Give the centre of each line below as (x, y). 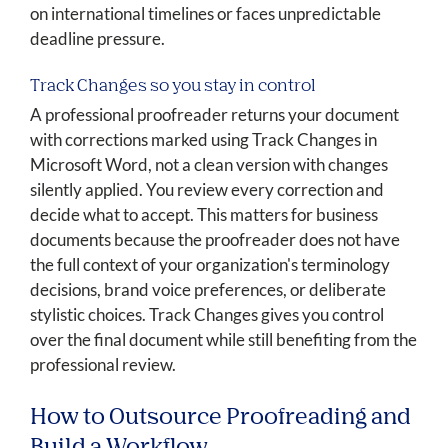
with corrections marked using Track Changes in (203, 140)
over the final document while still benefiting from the (223, 340)
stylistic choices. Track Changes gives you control (207, 315)
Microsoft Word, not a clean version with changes (209, 165)
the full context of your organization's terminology (210, 265)
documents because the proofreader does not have (215, 240)
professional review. (103, 365)
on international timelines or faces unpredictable (205, 14)
